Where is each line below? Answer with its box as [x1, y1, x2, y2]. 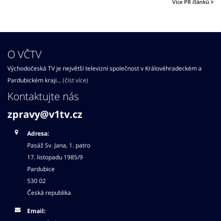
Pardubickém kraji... [7, 75, 63, 84]
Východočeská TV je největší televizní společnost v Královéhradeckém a [7, 64, 202, 72]
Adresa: [27, 129, 49, 137]
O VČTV [7, 46, 41, 61]
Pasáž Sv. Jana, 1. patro [27, 141, 90, 149]
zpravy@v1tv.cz [7, 107, 82, 121]
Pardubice [27, 164, 55, 173]
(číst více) [63, 75, 88, 84]
